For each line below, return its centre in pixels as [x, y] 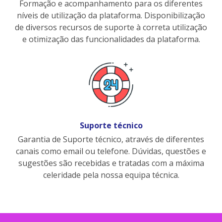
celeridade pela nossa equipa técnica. [111, 175]
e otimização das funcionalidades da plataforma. [111, 39]
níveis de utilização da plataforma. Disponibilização [111, 15]
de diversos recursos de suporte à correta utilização [111, 27]
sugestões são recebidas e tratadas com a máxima [111, 163]
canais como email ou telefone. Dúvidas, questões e [111, 151]
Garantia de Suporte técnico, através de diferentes [111, 139]
